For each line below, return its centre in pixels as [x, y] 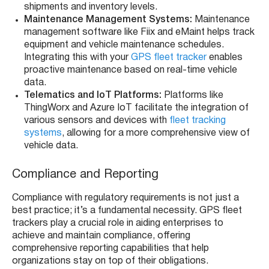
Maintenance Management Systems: [108, 20]
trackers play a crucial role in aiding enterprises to [118, 224]
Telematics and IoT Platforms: [93, 96]
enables [225, 58]
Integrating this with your [77, 58]
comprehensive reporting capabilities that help [110, 249]
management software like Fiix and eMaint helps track [139, 33]
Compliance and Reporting [85, 175]
